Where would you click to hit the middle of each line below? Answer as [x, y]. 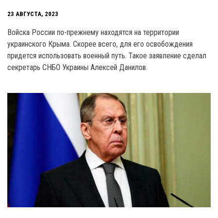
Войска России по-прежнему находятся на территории [93, 32]
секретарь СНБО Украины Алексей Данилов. [77, 67]
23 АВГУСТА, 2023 [33, 14]
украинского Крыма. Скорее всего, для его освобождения [100, 44]
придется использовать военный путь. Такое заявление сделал [107, 55]
